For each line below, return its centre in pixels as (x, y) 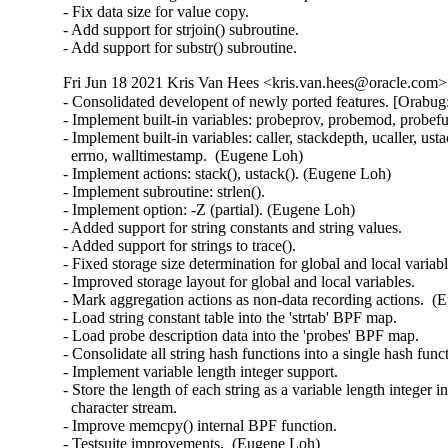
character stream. (120, 408)
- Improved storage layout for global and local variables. (239, 282)
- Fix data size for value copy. (156, 12)
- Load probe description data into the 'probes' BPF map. (241, 336)
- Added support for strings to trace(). (180, 246)
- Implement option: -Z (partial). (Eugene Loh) (209, 210)
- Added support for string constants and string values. (233, 228)
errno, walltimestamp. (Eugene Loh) (183, 156)
